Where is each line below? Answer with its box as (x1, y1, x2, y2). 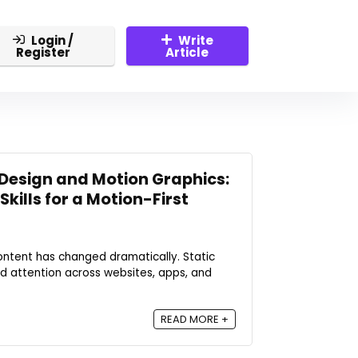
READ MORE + (161, 312, 229, 328)
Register (15, 43, 70, 61)
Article (165, 43, 209, 61)
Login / (30, 31, 74, 49)
